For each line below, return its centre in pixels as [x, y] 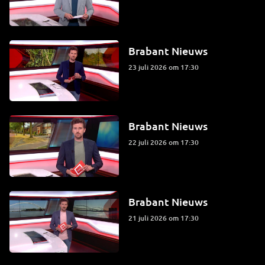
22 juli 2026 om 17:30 [165, 143]
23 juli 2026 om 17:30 [165, 67]
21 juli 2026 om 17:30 [165, 218]
